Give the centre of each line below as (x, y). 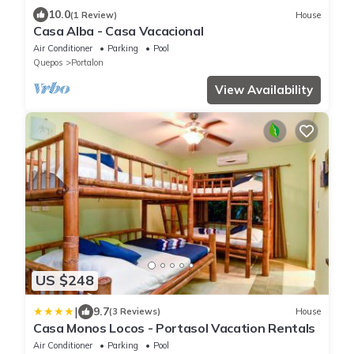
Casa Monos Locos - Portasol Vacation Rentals (174, 328)
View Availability (264, 90)
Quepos (48, 63)
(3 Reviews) (135, 312)
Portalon (87, 63)
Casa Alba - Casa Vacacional (119, 31)
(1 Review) (94, 15)
